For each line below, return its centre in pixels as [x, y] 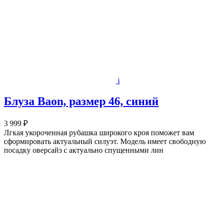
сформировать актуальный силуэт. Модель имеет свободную [105, 141]
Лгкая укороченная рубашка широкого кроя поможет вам [99, 132]
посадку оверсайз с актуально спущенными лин [84, 150]
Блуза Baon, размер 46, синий [81, 101]
